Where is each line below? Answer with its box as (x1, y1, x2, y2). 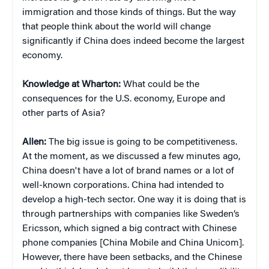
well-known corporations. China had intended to (22, 181, 224, 191)
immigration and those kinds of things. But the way (22, 8, 236, 18)
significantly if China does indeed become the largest (22, 37, 244, 47)
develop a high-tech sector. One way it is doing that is (22, 195, 246, 205)
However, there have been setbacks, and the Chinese (22, 253, 242, 263)
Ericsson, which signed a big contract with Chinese (22, 224, 237, 234)
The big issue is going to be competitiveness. (46, 138, 237, 148)
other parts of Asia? (22, 109, 107, 119)
